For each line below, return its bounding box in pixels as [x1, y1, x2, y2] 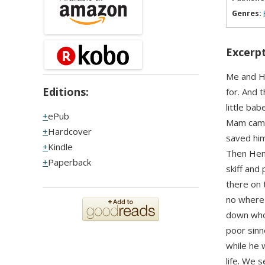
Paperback [48, 156, 91, 169]
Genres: [232, 8, 262, 19]
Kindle [48, 141, 73, 153]
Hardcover [48, 125, 92, 138]
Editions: [43, 85, 89, 99]
